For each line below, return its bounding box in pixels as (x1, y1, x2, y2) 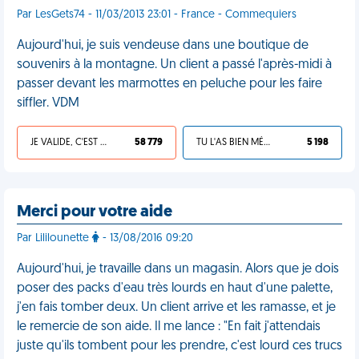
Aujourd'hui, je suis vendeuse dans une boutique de (17, 39, 309, 52)
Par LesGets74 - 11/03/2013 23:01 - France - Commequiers (17, 9, 296, 21)
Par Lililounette (17, 232, 92, 244)
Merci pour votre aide (17, 204, 172, 220)
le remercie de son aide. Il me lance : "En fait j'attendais (17, 321, 321, 333)
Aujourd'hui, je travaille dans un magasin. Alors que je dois (17, 263, 339, 276)
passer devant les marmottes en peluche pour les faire (17, 78, 322, 91)
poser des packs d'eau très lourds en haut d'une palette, (17, 282, 333, 295)
